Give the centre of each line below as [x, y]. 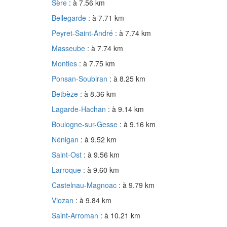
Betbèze [66, 94]
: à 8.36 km [98, 94]
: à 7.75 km [97, 64]
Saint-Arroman [76, 216]
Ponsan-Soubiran [81, 79]
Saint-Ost [68, 155]
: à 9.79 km [137, 185]
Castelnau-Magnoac [85, 185]
